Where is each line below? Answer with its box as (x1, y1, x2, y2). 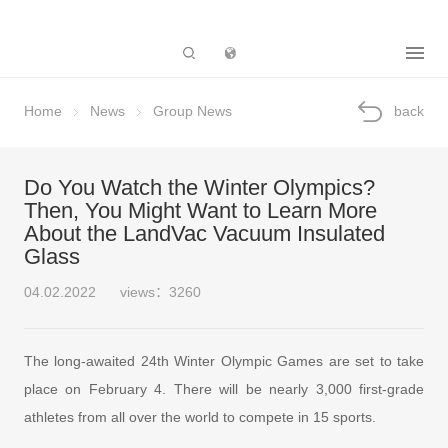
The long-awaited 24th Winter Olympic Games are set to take (23, 352, 425, 369)
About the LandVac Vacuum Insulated (23, 222, 385, 247)
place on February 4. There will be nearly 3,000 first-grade (23, 380, 425, 397)
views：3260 (119, 284, 201, 301)
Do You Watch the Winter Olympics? (23, 176, 375, 201)
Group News (152, 103, 232, 120)
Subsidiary (266, 39, 377, 67)
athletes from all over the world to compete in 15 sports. (23, 408, 376, 425)
